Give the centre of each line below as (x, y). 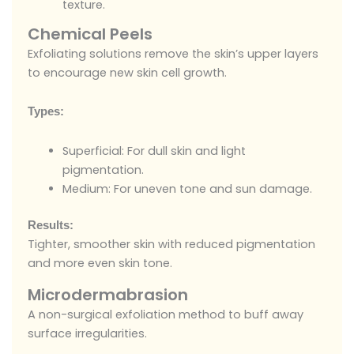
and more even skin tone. (100, 263)
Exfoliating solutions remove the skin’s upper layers (173, 53)
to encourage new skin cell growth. (127, 72)
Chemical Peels (90, 34)
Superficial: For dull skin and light (154, 151)
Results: (52, 225)
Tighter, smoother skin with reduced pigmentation (171, 244)
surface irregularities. (87, 334)
